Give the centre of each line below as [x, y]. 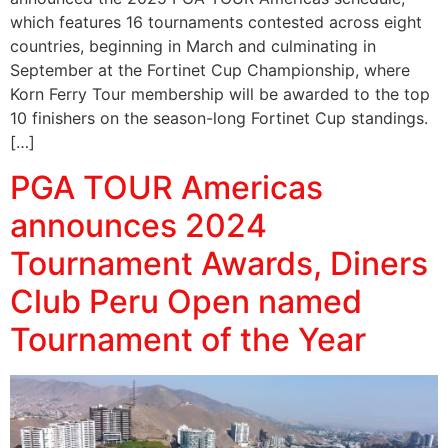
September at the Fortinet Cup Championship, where [210, 70]
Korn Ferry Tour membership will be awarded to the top [220, 94]
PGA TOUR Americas [166, 187]
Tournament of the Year [188, 339]
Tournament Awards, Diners [219, 263]
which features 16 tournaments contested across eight [216, 22]
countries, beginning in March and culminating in [193, 46]
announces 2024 [138, 225]
